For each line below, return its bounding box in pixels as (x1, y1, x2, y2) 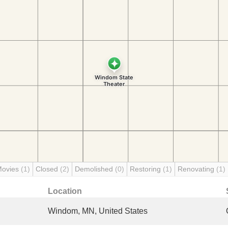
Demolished (75, 165, 115, 173)
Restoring (130, 165, 163, 173)
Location (48, 187, 82, 195)
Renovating (178, 165, 216, 173)
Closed (36, 165, 60, 173)
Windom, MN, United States (48, 207, 148, 215)
